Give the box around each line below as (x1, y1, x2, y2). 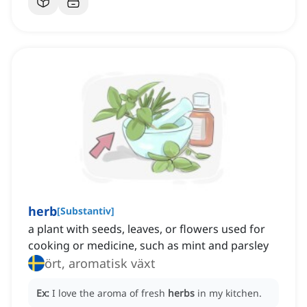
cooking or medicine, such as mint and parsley (28, 238, 269, 254)
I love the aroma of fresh (52, 286, 168, 300)
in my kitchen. (197, 286, 262, 300)
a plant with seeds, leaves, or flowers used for (28, 221, 265, 237)
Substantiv (60, 204, 111, 218)
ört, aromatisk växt (45, 255, 156, 272)
